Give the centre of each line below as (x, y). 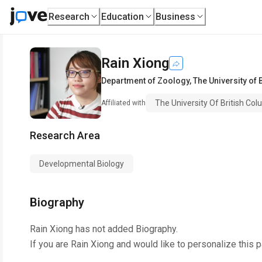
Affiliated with (123, 103)
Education (123, 16)
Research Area (65, 135)
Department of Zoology (145, 81)
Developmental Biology (82, 164)
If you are (50, 244)
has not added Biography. (125, 229)
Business (176, 16)
